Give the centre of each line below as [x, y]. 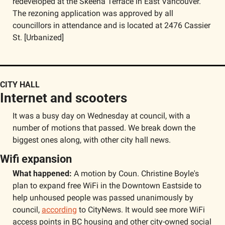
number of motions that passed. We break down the [104, 128]
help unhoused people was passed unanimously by [103, 198]
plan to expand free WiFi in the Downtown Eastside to [107, 186]
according [59, 210]
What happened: [42, 174]
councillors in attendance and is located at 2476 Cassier [111, 25]
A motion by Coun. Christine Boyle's [135, 174]
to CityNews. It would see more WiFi [141, 210]
